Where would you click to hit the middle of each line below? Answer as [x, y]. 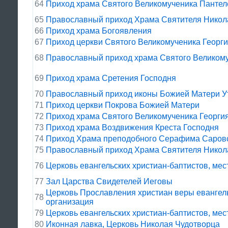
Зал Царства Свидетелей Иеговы [109, 181]
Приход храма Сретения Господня [111, 78]
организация [70, 202]
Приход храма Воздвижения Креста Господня [132, 127]
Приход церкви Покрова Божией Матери [123, 105]
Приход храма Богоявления [99, 31]
